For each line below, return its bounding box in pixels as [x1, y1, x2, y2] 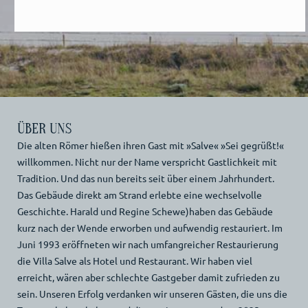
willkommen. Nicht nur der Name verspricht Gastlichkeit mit [16, 155, 277, 168]
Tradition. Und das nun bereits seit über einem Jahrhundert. [16, 172, 274, 185]
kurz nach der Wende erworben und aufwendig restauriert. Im [16, 221, 283, 234]
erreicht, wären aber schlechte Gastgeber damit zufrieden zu [16, 271, 280, 284]
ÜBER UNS [16, 121, 71, 137]
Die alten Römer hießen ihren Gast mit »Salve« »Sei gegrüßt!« [16, 139, 284, 152]
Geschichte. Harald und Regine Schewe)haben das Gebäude [16, 205, 273, 218]
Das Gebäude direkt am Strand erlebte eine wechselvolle [16, 188, 262, 201]
